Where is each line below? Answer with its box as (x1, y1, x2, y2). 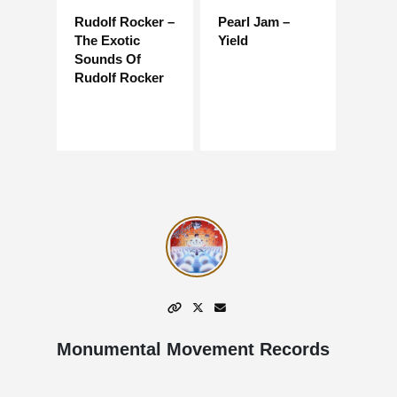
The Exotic (74, 33, 140, 49)
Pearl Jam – (217, 14, 290, 30)
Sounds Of (74, 51, 141, 67)
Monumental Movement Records (57, 339, 330, 359)
